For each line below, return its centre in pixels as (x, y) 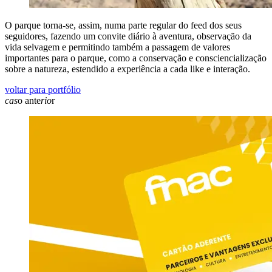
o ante (29, 100)
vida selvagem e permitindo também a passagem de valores (117, 47)
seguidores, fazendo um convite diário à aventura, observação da (128, 36)
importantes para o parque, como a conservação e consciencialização (136, 58)
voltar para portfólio (43, 89)
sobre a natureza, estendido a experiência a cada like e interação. (127, 69)
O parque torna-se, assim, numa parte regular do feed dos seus (123, 25)
